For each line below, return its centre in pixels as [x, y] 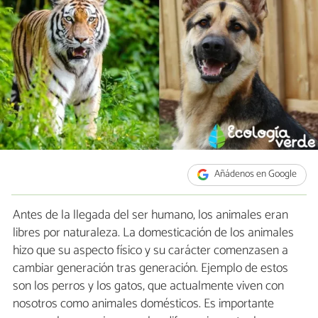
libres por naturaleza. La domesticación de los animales [153, 232]
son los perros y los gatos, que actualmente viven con [148, 286]
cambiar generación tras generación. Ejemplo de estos [150, 268]
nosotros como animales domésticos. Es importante [143, 303]
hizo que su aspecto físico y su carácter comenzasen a [150, 250]
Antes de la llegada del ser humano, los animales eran [150, 215]
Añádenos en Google [255, 175]
